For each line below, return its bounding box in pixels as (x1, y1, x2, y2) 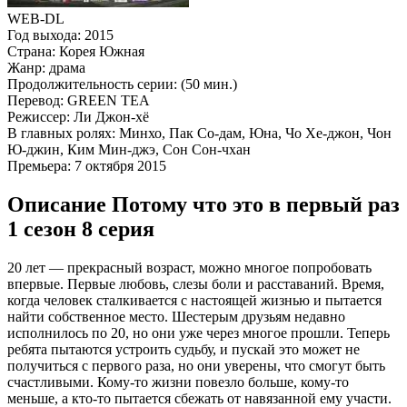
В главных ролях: (7, 124, 115, 141)
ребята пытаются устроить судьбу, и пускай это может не (7, 341, 360, 357)
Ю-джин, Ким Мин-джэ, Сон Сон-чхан (7, 141, 251, 157)
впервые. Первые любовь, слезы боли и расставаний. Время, (7, 275, 384, 292)
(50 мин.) (177, 75, 237, 92)
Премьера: (7, 157, 71, 174)
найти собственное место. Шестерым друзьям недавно (7, 308, 345, 324)
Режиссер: (7, 108, 70, 124)
